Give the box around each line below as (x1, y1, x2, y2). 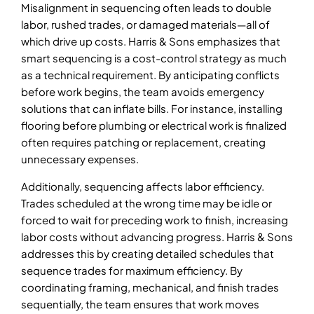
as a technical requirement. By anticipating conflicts (21, 68, 280, 82)
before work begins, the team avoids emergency (21, 85, 264, 99)
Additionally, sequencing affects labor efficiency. (21, 179, 264, 193)
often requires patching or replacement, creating (21, 135, 266, 149)
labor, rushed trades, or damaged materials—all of (21, 18, 270, 32)
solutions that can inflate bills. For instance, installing (21, 102, 282, 116)
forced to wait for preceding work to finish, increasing (21, 212, 288, 226)
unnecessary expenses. (21, 152, 139, 166)
